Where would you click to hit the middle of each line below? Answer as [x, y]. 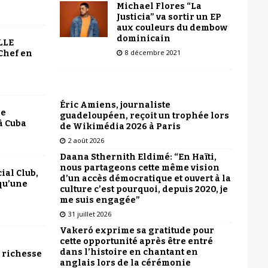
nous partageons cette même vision [139, 167]
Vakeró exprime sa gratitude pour [137, 230]
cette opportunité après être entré [136, 241]
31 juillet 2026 [89, 214]
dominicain [143, 38]
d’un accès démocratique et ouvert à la [145, 178]
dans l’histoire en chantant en [129, 252]
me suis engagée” [100, 200]
